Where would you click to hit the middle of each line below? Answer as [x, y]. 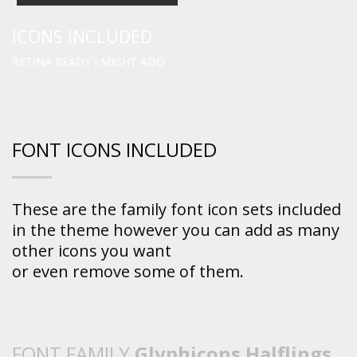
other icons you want [92, 250]
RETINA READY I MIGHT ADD [88, 61]
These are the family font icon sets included [177, 209]
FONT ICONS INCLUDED [114, 149]
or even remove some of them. [128, 271]
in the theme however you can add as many [176, 229]
